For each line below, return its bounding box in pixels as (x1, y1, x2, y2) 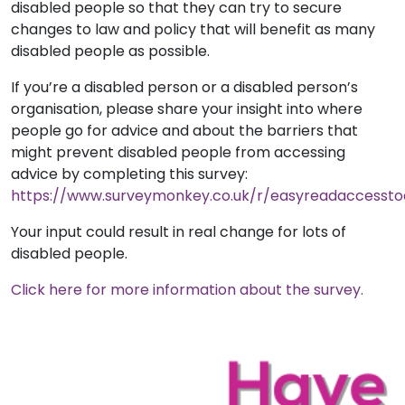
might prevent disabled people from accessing (11, 141, 345, 163)
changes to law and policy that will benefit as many (11, 18, 375, 40)
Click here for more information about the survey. (11, 278, 363, 300)
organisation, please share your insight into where (11, 98, 363, 119)
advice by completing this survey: (11, 163, 248, 184)
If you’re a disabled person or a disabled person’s (11, 76, 358, 98)
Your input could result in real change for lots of (11, 221, 346, 242)
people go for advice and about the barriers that (11, 119, 358, 141)
